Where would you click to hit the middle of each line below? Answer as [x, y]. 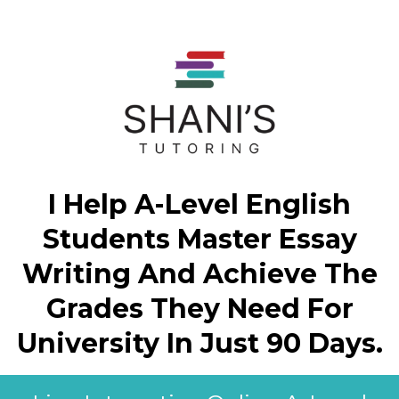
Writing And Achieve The [199, 274]
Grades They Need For [199, 309]
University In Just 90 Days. [199, 343]
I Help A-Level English [199, 204]
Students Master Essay [199, 239]
